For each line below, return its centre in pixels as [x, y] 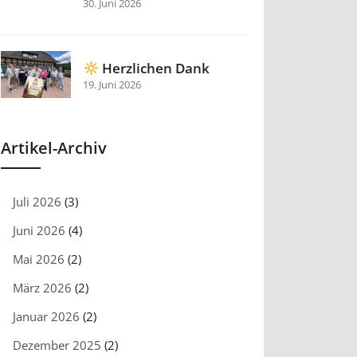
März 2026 [42, 288]
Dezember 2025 [57, 345]
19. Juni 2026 [112, 85]
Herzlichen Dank [154, 69]
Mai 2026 [39, 259]
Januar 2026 [46, 317]
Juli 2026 [37, 202]
